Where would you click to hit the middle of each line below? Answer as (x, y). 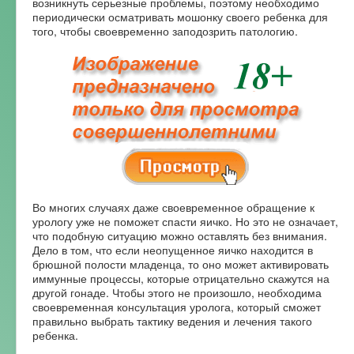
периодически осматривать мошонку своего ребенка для (180, 16)
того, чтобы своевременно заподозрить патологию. (165, 30)
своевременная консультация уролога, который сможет (177, 306)
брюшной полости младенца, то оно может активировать (181, 264)
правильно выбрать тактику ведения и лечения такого (172, 320)
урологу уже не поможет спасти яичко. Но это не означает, (185, 221)
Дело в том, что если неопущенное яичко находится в (173, 249)
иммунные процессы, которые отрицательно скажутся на (181, 278)
